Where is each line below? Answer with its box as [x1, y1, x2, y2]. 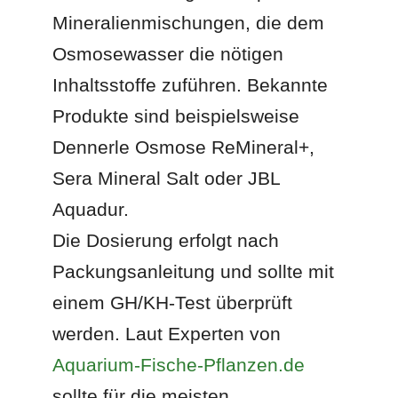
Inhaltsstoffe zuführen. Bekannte [52, 74, 329, 95]
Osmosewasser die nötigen [52, 43, 284, 64]
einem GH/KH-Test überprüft [52, 291, 293, 313]
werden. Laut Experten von [52, 322, 282, 344]
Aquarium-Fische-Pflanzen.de [52, 354, 306, 375]
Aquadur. [52, 198, 130, 219]
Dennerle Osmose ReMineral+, [52, 136, 315, 157]
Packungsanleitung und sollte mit [52, 260, 335, 282]
